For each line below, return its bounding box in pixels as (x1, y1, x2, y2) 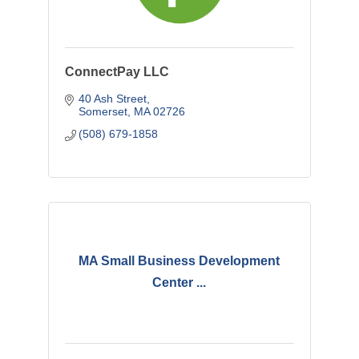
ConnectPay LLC (64, 64, 169, 79)
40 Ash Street (79, 91, 147, 105)
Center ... (152, 276, 207, 290)
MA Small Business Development (79, 254, 280, 268)
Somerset (79, 104, 128, 118)
